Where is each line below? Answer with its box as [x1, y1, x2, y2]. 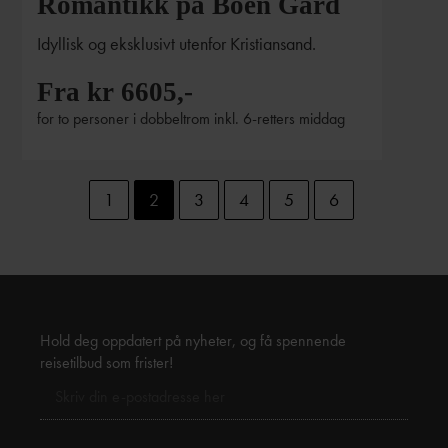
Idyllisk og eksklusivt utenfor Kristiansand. [37, 31, 317, 55]
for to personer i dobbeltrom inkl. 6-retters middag [37, 107, 346, 129]
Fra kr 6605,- [37, 76, 194, 107]
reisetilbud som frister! [40, 351, 173, 373]
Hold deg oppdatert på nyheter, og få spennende [40, 329, 346, 351]
